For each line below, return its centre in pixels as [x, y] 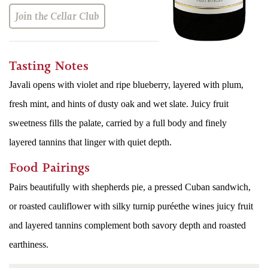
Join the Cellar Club [57, 16]
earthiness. [29, 244]
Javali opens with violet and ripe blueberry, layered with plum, [126, 85]
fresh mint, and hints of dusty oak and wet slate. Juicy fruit [119, 104]
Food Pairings [49, 168]
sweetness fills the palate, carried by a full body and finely [118, 123]
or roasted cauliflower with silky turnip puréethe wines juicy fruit [131, 206]
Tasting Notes [49, 66]
